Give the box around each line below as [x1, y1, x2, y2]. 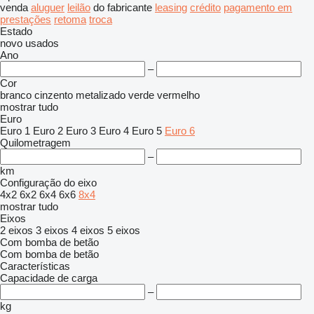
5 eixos [107, 224, 140, 236]
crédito [190, 1, 221, 13]
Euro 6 [165, 125, 195, 137]
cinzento [34, 89, 73, 101]
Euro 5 [132, 125, 162, 137]
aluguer [31, 1, 64, 13]
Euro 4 [99, 125, 129, 137]
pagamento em [224, 1, 292, 13]
